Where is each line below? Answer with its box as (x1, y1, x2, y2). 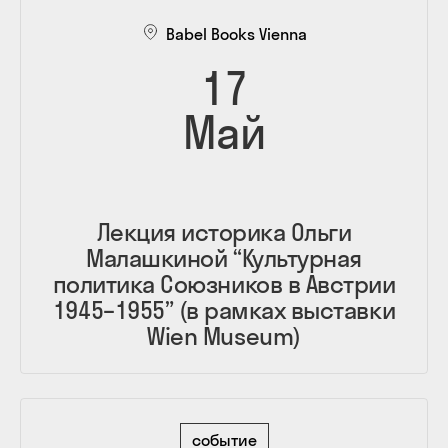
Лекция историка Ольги (96, 216, 352, 247)
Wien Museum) (147, 320, 301, 351)
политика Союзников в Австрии (52, 268, 396, 299)
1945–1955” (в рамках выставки (52, 294, 396, 325)
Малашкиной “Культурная (86, 242, 362, 273)
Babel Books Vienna (165, 23, 307, 44)
